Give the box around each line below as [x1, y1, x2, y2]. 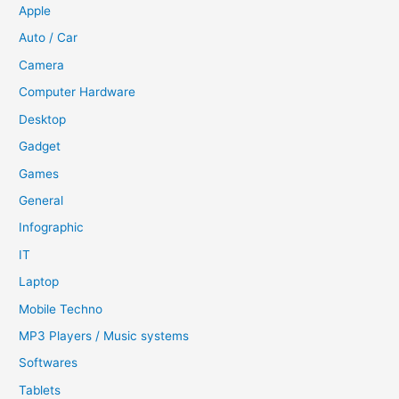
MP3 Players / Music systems [19, 328, 190, 343]
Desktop [19, 111, 67, 126]
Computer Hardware [19, 85, 136, 100]
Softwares [19, 355, 78, 370]
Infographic [19, 220, 85, 235]
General [19, 192, 64, 208]
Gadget [19, 139, 61, 154]
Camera [19, 57, 65, 72]
